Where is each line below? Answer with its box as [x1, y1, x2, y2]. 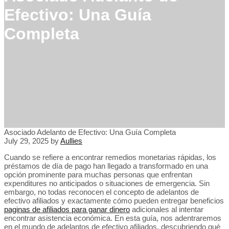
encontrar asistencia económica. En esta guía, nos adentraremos [4, 214, 221, 222]
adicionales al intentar [130, 205, 203, 214]
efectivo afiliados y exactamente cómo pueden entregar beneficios [4, 196, 224, 205]
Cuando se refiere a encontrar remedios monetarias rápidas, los [4, 153, 216, 162]
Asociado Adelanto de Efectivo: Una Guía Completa [4, 128, 176, 136]
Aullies [60, 136, 82, 145]
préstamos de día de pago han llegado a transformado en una [4, 162, 208, 170]
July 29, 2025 [4, 136, 49, 145]
